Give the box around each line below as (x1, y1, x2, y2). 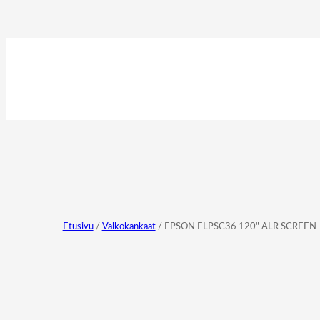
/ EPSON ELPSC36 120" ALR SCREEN (155, 222, 316, 231)
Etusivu (62, 222, 94, 231)
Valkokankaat (101, 222, 156, 231)
